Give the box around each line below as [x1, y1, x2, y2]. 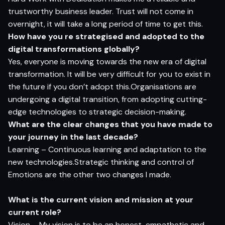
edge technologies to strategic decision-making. [8, 106, 186, 117]
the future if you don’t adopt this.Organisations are [8, 81, 196, 92]
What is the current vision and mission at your [8, 194, 193, 205]
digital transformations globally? [8, 43, 140, 54]
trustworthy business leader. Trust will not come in [8, 6, 193, 17]
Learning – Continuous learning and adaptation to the [8, 144, 206, 155]
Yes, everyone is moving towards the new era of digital [8, 56, 206, 67]
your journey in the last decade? [8, 131, 138, 142]
